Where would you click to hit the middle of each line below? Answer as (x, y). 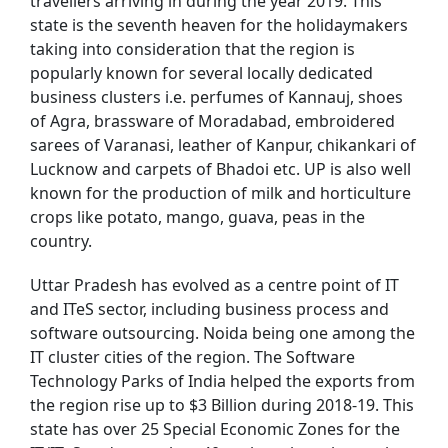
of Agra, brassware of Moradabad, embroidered (212, 120)
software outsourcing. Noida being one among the (222, 332)
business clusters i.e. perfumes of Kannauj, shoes (216, 96)
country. (61, 240)
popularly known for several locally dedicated (201, 72)
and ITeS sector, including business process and (209, 308)
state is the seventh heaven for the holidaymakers (219, 24)
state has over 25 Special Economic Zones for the (215, 428)
